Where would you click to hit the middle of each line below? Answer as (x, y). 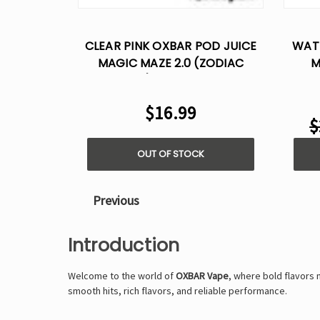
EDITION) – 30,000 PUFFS (171, 81)
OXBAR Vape (202, 275)
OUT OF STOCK (170, 154)
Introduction (124, 245)
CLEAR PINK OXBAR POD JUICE (171, 46)
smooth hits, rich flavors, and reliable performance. (177, 290)
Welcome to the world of (121, 275)
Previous (114, 201)
